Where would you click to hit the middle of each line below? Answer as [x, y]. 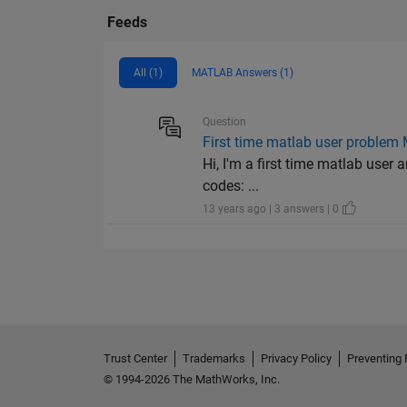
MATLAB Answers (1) [243, 73]
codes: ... [231, 186]
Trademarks [214, 359]
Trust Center [135, 359]
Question [225, 122]
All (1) [148, 73]
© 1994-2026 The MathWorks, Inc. [192, 380]
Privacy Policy [296, 359]
